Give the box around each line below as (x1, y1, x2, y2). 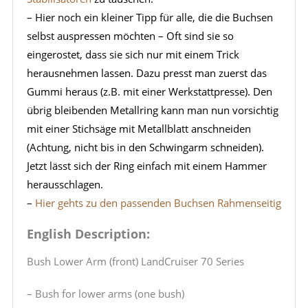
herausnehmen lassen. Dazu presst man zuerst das (26, 66, 267, 80)
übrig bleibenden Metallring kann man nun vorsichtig (26, 103, 278, 118)
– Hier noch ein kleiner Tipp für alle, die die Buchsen (26, 10, 273, 25)
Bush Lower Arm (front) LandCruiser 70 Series (26, 254, 244, 269)
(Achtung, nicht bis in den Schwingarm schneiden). (26, 140, 264, 155)
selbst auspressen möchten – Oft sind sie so (26, 29, 234, 43)
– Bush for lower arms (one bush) (26, 287, 184, 301)
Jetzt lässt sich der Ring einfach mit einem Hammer (26, 159, 267, 173)
